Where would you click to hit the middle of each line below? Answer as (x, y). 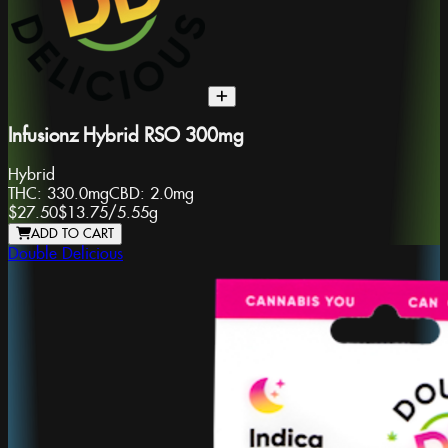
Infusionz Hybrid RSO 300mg (126, 136)
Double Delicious (65, 254)
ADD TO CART (72, 233)
